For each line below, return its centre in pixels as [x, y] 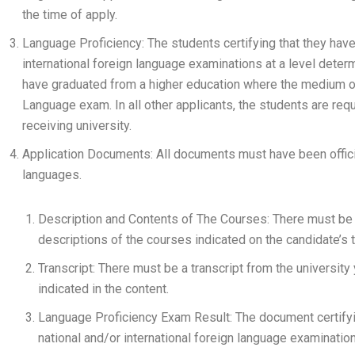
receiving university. [77, 126]
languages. [53, 175]
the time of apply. [70, 15]
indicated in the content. [103, 289]
